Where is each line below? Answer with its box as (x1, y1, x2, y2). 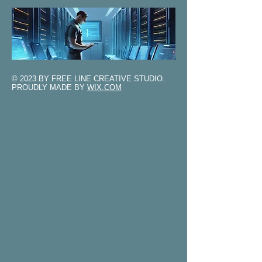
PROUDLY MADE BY (12, 83, 87, 92)
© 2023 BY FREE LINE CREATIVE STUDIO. (12, 74, 165, 83)
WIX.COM (87, 83, 122, 92)
